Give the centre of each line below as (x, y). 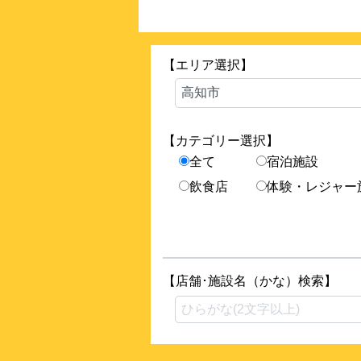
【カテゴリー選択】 (221, 140)
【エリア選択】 (208, 64)
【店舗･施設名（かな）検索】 (250, 280)
